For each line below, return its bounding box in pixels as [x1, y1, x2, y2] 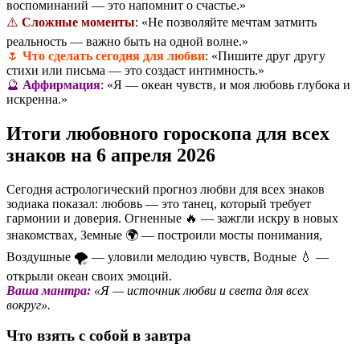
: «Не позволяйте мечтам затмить [135, 14, 317, 29]
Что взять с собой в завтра [6, 327, 191, 345]
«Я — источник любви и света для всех [91, 283, 309, 297]
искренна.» [6, 92, 67, 106]
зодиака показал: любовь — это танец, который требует [6, 196, 311, 211]
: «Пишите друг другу [205, 48, 325, 63]
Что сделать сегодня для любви [22, 48, 205, 63]
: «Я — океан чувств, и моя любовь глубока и [100, 77, 350, 92]
